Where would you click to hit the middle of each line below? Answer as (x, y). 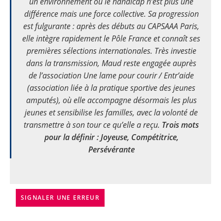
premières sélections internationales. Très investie (111, 51)
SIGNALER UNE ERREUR (60, 198)
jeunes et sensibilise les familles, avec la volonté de (111, 112)
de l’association (56, 75)
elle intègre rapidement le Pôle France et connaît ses (111, 38)
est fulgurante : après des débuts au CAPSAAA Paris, (111, 26)
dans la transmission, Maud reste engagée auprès (111, 63)
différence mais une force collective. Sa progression (111, 14)
